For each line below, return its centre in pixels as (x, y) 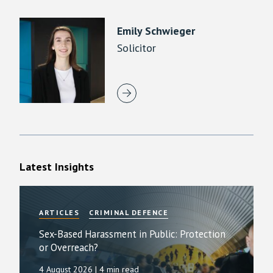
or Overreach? (69, 247)
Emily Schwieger (156, 30)
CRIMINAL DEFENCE (129, 212)
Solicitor (136, 48)
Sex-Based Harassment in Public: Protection (132, 234)
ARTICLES (59, 212)
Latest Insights (57, 166)
